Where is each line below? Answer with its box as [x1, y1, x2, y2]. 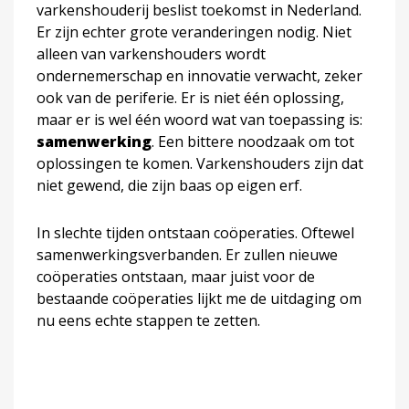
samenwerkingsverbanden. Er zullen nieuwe [37, 245, 338, 265]
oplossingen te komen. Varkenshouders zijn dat [37, 153, 363, 173]
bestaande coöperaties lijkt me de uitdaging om [37, 288, 362, 309]
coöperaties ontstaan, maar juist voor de [37, 267, 315, 287]
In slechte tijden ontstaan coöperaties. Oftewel [37, 223, 354, 243]
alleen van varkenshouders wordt [37, 44, 266, 64]
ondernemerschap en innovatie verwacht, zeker [37, 66, 362, 86]
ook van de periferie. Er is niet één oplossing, [37, 88, 344, 108]
